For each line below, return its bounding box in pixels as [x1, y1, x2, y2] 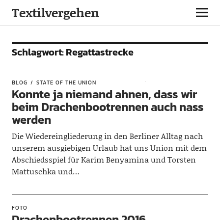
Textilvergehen [11, 4, 99, 21]
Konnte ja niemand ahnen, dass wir [11, 85, 197, 103]
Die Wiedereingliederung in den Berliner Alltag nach [11, 130, 203, 141]
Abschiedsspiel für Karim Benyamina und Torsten [11, 154, 196, 165]
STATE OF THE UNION [36, 79, 96, 86]
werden [11, 111, 51, 128]
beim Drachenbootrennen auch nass [11, 98, 204, 115]
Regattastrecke [65, 45, 134, 59]
